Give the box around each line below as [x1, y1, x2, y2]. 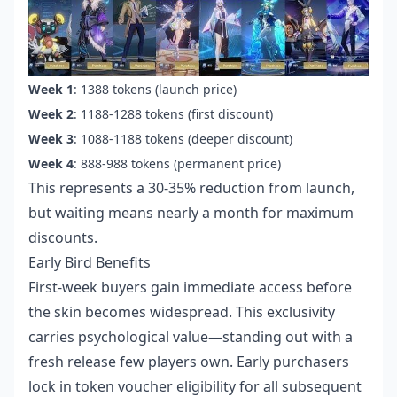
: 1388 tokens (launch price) [74, 81, 237, 98]
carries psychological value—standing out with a [28, 327, 353, 347]
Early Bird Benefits [28, 253, 151, 273]
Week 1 [28, 81, 74, 98]
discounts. [28, 228, 97, 248]
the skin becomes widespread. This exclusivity [28, 302, 335, 323]
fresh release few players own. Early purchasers [28, 352, 349, 372]
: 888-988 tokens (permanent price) [74, 155, 281, 173]
